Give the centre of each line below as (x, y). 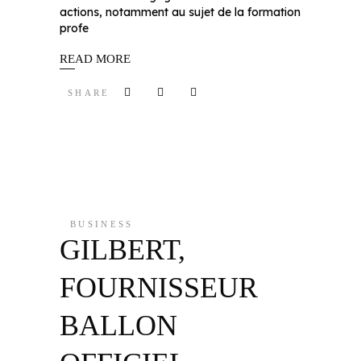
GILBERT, (122, 250)
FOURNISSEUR (159, 288)
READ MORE (95, 59)
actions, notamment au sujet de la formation (180, 12)
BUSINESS (102, 224)
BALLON (118, 326)
